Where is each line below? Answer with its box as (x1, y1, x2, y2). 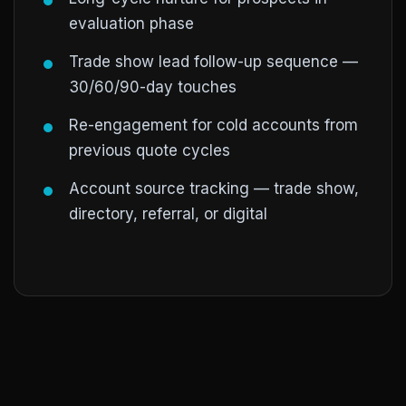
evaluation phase (69, 14, 194, 33)
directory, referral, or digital (69, 205, 267, 223)
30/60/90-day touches (69, 78, 237, 96)
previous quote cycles (69, 141, 230, 159)
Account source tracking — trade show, (69, 179, 359, 198)
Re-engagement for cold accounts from (69, 116, 358, 134)
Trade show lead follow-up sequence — (69, 53, 358, 71)
